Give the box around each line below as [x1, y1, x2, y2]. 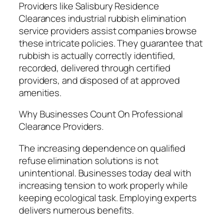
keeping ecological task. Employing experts [19, 191, 197, 204]
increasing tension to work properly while [19, 178, 188, 192]
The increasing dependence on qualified [19, 141, 186, 155]
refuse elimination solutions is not [19, 154, 159, 167]
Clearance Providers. [19, 120, 104, 133]
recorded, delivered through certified [19, 61, 171, 74]
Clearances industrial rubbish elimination [19, 11, 186, 25]
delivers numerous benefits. [19, 203, 134, 217]
